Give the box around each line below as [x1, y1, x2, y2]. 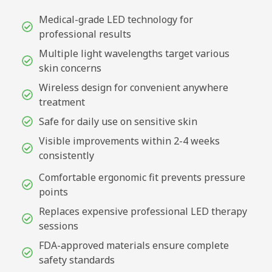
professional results [38, 27, 131, 41]
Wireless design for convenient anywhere [38, 80, 228, 94]
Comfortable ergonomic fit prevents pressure [38, 170, 245, 184]
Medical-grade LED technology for [38, 12, 193, 26]
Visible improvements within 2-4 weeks [38, 134, 220, 148]
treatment [38, 95, 85, 109]
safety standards [38, 253, 115, 267]
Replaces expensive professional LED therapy [38, 204, 247, 218]
